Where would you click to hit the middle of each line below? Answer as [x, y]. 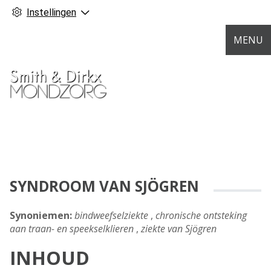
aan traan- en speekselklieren [72, 229]
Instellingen [51, 12]
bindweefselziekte [111, 216]
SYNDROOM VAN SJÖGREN [104, 186]
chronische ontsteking [201, 216]
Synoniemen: [41, 216]
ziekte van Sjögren [179, 229]
